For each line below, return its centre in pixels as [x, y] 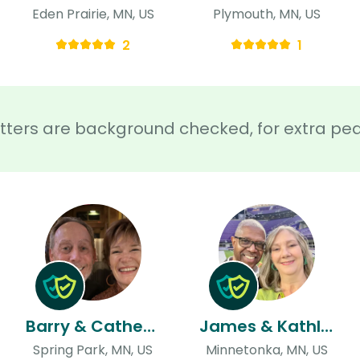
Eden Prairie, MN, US [93, 14]
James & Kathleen [326, 326]
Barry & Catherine [149, 326]
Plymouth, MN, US [266, 14]
